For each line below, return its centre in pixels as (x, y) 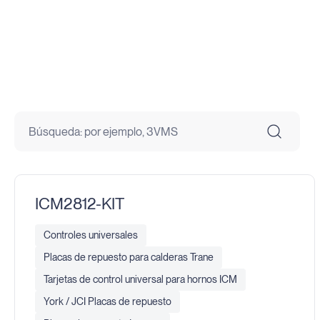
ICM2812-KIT (79, 204)
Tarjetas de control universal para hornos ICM (140, 279)
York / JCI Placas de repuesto (107, 301)
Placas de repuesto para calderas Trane (128, 257)
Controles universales (90, 235)
